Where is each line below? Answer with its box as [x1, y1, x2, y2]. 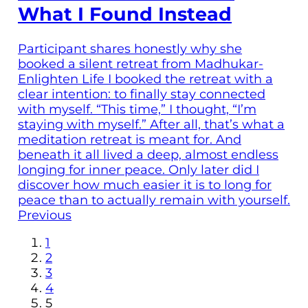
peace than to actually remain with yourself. [18, 192, 290, 208]
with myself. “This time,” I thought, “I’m [18, 101, 256, 117]
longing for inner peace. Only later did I [18, 162, 259, 177]
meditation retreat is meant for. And [18, 131, 241, 147]
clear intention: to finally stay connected [18, 86, 265, 102]
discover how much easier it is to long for [18, 177, 272, 192]
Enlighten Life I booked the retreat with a [18, 71, 273, 87]
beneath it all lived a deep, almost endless [18, 146, 278, 162]
